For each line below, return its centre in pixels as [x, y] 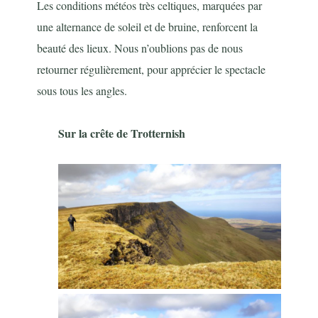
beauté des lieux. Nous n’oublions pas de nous [140, 48]
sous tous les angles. [82, 90]
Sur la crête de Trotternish [122, 133]
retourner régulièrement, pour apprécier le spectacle [152, 69]
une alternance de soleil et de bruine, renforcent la [148, 26]
